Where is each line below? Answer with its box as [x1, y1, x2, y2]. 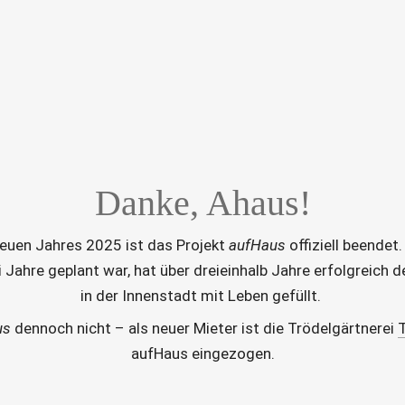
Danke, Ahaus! [94, 182, 311, 223]
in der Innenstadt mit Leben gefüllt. [80, 286, 325, 305]
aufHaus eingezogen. [130, 344, 275, 363]
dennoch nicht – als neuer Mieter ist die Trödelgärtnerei [11, 318, 398, 337]
